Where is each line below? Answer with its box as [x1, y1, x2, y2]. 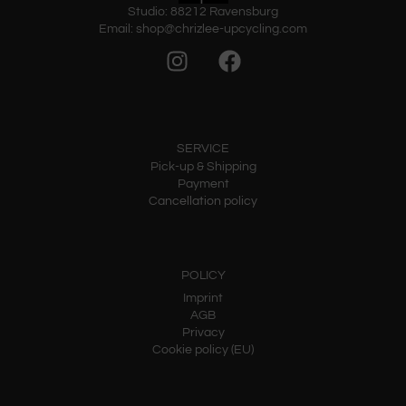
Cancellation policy [149, 195, 257, 208]
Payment [177, 178, 229, 191]
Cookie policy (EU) [152, 343, 254, 357]
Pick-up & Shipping [150, 160, 256, 174]
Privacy [181, 326, 225, 340]
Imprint [183, 292, 223, 305]
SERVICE [177, 142, 229, 156]
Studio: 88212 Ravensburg [128, 5, 278, 19]
